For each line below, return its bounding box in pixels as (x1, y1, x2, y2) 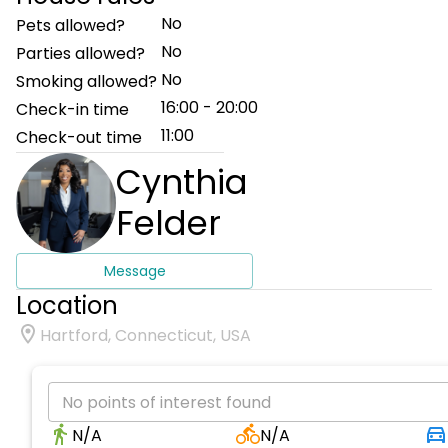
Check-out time (16, 126, 142, 149)
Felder (116, 199, 221, 247)
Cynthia (116, 158, 248, 206)
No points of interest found (62, 390, 271, 414)
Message (103, 261, 166, 281)
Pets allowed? (16, 14, 125, 37)
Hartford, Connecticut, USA (40, 324, 251, 347)
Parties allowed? (16, 42, 145, 65)
